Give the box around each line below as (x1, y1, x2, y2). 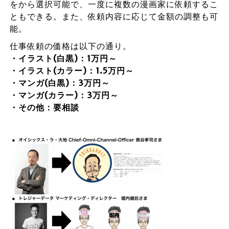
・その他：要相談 (9, 102, 79, 112)
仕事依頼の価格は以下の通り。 (9, 41, 131, 51)
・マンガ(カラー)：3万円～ (9, 90, 119, 100)
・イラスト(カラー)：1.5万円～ (9, 65, 134, 76)
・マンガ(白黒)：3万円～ (9, 78, 110, 88)
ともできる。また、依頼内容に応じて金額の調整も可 (9, 11, 218, 21)
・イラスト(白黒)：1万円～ (9, 53, 117, 63)
